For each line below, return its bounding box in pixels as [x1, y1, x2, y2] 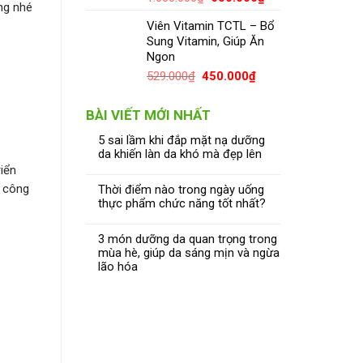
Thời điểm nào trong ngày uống [98, 181, 264, 197]
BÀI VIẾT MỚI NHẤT [86, 106, 211, 123]
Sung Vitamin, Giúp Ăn [147, 34, 264, 49]
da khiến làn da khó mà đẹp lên [98, 146, 262, 161]
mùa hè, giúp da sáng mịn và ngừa [98, 245, 280, 260]
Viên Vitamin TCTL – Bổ [147, 19, 275, 34]
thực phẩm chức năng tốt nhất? [98, 195, 266, 211]
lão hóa [98, 258, 138, 274]
